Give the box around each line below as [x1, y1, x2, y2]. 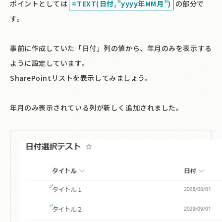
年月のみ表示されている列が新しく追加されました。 [10, 102, 183, 112]
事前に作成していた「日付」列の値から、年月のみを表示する [10, 43, 212, 53]
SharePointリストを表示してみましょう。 [10, 72, 152, 83]
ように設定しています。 [10, 57, 89, 68]
